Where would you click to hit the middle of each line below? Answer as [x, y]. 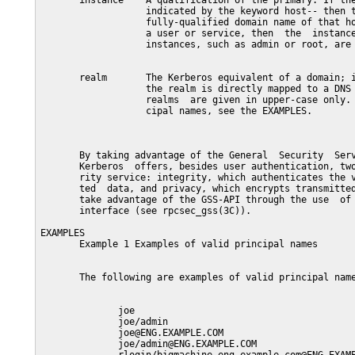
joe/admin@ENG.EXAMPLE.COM [149, 344]
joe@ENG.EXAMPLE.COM [132, 333]
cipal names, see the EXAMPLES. [176, 111]
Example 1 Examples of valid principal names [179, 244]
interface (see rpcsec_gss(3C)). [146, 211]
